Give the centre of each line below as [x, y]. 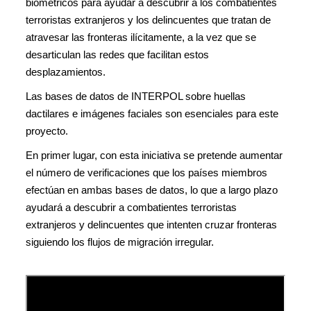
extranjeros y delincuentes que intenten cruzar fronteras [151, 225]
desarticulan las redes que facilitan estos [117, 54]
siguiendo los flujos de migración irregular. [120, 242]
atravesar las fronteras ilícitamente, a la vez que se [141, 37]
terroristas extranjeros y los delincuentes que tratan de [148, 20]
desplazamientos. [66, 72]
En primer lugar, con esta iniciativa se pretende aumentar [154, 155]
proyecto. [47, 131]
